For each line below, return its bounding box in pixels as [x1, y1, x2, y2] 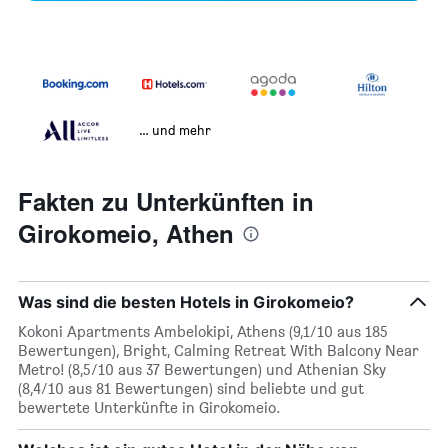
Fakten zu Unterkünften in [18, 184, 314, 219]
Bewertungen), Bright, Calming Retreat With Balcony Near [18, 341, 419, 361]
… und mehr [138, 121, 211, 139]
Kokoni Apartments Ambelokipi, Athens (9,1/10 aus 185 [18, 322, 388, 342]
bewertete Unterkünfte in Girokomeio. [18, 398, 281, 418]
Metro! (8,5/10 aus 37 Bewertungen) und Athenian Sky [18, 360, 386, 380]
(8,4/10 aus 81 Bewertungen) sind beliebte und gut [18, 379, 364, 399]
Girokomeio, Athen [18, 216, 234, 251]
